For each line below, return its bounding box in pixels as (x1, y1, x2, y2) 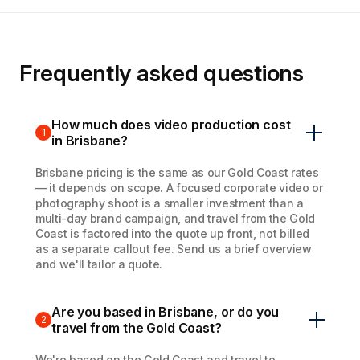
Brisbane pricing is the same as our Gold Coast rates (35, 166, 319, 180)
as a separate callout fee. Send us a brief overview (35, 242, 312, 256)
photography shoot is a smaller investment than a (35, 196, 304, 211)
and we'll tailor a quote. (35, 257, 162, 272)
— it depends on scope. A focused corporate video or (35, 181, 323, 195)
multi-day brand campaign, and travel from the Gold (35, 211, 315, 226)
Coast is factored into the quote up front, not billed (35, 227, 310, 241)
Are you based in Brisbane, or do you (51, 304, 280, 321)
